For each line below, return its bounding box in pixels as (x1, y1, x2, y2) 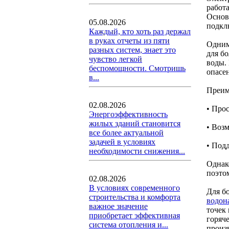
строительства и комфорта (89, 193, 180, 201)
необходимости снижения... (89, 147, 185, 155)
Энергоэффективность (89, 110, 168, 119)
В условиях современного (89, 184, 180, 192)
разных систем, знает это (89, 45, 176, 54)
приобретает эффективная (89, 211, 180, 220)
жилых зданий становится (89, 119, 180, 128)
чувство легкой (89, 55, 142, 63)
